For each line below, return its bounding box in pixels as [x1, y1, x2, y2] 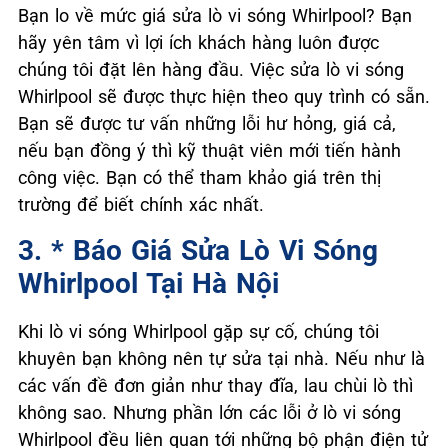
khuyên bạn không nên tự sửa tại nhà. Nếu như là [18, 348, 425, 370]
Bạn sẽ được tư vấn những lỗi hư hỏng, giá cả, [18, 113, 396, 135]
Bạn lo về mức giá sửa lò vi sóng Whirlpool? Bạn [18, 5, 412, 27]
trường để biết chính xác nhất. [18, 194, 264, 216]
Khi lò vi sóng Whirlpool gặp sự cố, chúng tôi [18, 321, 379, 343]
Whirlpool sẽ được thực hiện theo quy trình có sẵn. [18, 86, 430, 108]
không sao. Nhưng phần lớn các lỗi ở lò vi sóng [18, 402, 401, 424]
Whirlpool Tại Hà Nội [18, 267, 279, 301]
